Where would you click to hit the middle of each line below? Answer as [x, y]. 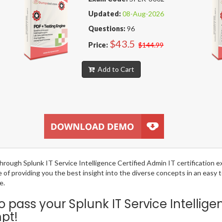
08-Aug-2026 [143, 14]
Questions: [107, 29]
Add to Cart [114, 69]
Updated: [105, 14]
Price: [98, 45]
